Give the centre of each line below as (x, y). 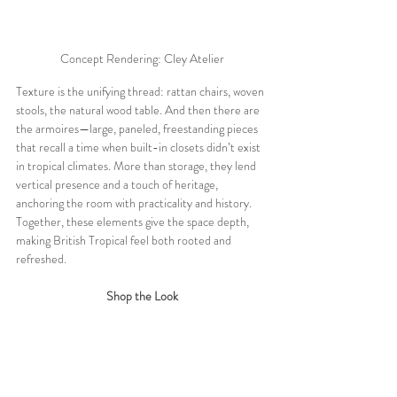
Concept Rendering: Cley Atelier (142, 58)
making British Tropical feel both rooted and (125, 240)
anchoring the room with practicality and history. (135, 202)
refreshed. (41, 258)
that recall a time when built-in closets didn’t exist (140, 147)
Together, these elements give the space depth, (134, 221)
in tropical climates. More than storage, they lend (137, 165)
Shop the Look (142, 296)
